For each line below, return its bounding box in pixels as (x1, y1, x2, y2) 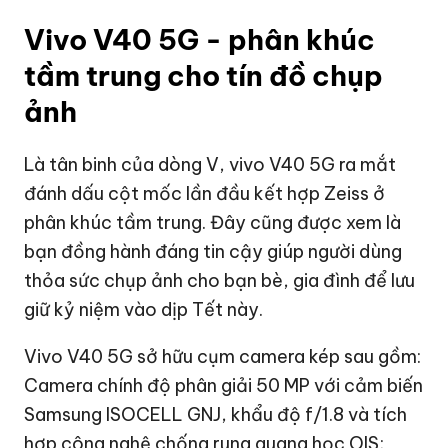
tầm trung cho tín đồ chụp (24, 58, 384, 93)
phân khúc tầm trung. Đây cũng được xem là (24, 211, 402, 234)
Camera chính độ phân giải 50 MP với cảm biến (24, 374, 424, 397)
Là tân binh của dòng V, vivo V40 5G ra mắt (24, 153, 397, 176)
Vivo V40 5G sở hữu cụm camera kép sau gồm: (24, 345, 422, 368)
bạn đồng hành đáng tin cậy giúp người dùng (24, 240, 403, 263)
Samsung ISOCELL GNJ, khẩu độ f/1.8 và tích (24, 403, 408, 426)
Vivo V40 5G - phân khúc (24, 22, 376, 57)
